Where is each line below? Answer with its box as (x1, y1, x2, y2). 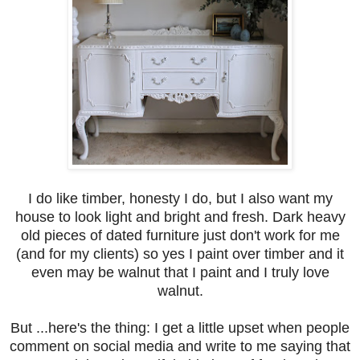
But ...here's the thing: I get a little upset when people (10, 319, 350, 336)
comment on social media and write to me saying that (10, 337, 350, 354)
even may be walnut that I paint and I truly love (31, 264, 329, 280)
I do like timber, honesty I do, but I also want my (27, 190, 333, 207)
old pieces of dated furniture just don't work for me (20, 227, 340, 243)
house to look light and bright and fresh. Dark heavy (14, 208, 346, 225)
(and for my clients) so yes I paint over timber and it (16, 245, 344, 262)
